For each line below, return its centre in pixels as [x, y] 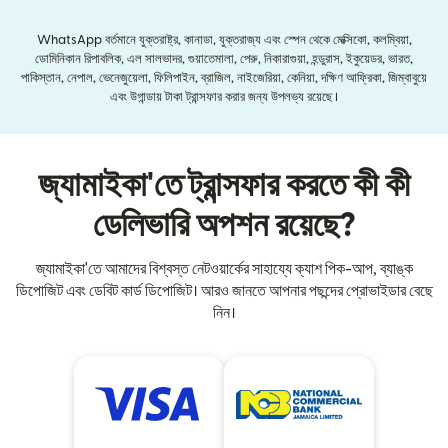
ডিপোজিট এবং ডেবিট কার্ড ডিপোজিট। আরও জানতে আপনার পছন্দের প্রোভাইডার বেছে [224, 291]
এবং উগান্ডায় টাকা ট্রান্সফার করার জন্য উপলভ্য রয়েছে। [224, 97]
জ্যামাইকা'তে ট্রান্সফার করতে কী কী [224, 186]
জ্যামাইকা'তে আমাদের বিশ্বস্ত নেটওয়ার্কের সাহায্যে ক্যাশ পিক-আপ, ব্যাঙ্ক [224, 269]
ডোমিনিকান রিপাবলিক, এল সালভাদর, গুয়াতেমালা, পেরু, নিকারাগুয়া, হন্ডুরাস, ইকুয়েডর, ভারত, [224, 59]
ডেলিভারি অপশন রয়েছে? [224, 226]
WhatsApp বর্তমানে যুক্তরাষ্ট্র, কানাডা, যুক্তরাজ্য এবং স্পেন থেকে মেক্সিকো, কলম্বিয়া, [224, 40]
